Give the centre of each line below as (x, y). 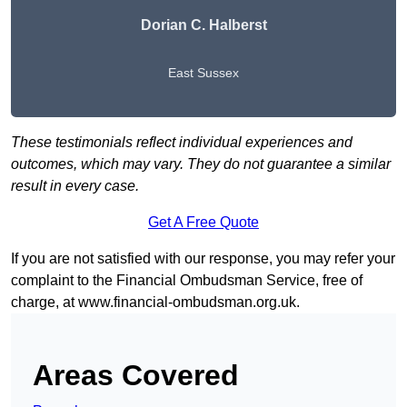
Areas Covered (136, 376)
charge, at (45, 303)
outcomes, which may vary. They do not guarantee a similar (201, 164)
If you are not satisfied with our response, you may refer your (203, 259)
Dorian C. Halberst (203, 25)
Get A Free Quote (203, 223)
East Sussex (203, 73)
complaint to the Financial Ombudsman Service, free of (187, 281)
